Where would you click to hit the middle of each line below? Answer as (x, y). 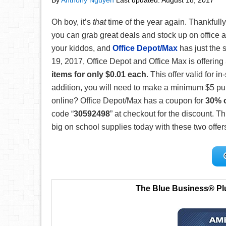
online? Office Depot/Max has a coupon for (128, 101)
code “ (63, 114)
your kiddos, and (82, 48)
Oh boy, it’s (71, 22)
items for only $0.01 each (99, 74)
